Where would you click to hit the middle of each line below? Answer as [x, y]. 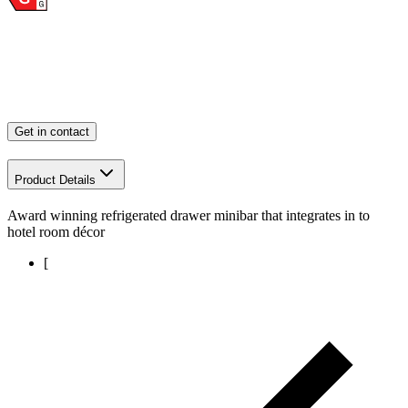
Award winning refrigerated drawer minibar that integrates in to [189, 215]
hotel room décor [56, 231]
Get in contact [52, 132]
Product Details [55, 180]
